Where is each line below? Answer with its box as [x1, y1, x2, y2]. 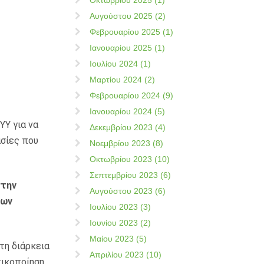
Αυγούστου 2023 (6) [90, 186, 166, 196]
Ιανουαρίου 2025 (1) [90, 43, 165, 52]
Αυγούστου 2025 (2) [90, 11, 166, 21]
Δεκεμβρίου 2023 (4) [90, 123, 166, 132]
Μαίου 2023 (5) [90, 234, 147, 243]
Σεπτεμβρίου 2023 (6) [90, 170, 171, 180]
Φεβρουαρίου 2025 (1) [90, 27, 173, 37]
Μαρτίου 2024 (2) [90, 75, 155, 84]
